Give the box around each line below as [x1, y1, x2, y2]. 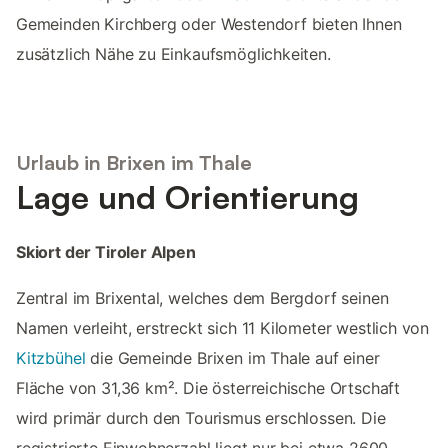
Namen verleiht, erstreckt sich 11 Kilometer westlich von [16, 318, 430, 339]
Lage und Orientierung [16, 177, 359, 218]
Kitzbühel [16, 348, 86, 369]
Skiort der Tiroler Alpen [16, 242, 196, 263]
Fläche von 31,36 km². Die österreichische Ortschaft [16, 378, 401, 399]
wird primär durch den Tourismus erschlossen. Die [16, 408, 386, 429]
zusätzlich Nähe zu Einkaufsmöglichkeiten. [16, 43, 331, 64]
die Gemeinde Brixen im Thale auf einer [85, 348, 380, 369]
